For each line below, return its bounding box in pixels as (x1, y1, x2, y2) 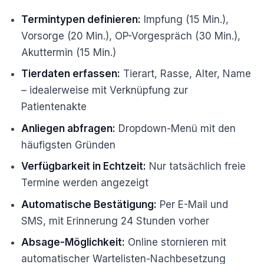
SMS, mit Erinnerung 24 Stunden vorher (21, 214, 210, 227)
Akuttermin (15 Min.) (21, 46, 117, 58)
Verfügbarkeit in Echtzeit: (21, 160, 147, 173)
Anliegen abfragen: (21, 122, 116, 134)
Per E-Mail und (157, 198, 229, 210)
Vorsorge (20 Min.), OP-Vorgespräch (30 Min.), (21, 29, 241, 42)
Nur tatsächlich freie (146, 160, 246, 173)
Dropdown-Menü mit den (115, 122, 236, 134)
